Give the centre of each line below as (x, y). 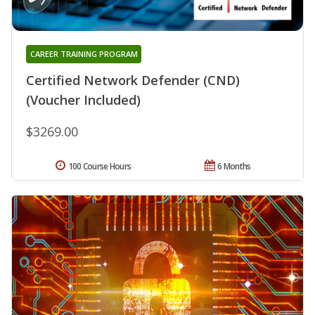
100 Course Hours (99, 166)
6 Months (234, 166)
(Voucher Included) (83, 99)
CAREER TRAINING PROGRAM (84, 53)
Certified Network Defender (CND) (133, 80)
